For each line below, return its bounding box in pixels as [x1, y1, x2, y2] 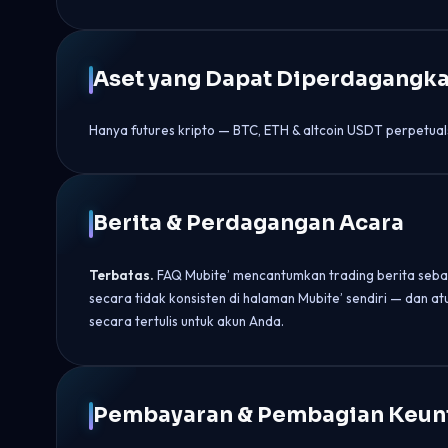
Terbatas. [89, 267, 154, 283]
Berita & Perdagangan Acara [93, 210, 404, 236]
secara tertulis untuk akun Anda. [89, 313, 284, 329]
